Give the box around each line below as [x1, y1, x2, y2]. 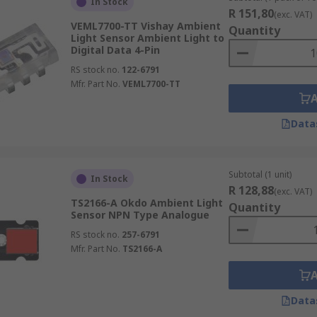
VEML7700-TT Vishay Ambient [70, 19, 221, 33]
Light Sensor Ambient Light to [70, 31, 224, 45]
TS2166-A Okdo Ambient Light [70, 196, 223, 209]
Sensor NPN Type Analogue [70, 208, 209, 221]
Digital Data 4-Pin [70, 43, 160, 57]
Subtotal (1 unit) [228, 168, 292, 180]
